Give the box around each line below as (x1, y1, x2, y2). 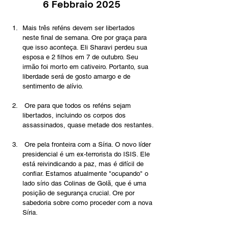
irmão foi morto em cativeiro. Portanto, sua (22, 63, 150, 71)
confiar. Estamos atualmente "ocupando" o (22, 170, 150, 178)
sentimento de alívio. (22, 82, 83, 90)
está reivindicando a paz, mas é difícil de (22, 160, 146, 168)
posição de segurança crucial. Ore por (22, 189, 136, 197)
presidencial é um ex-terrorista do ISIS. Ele (22, 150, 152, 158)
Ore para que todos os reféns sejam (22, 102, 133, 110)
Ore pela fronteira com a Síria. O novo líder (22, 141, 153, 149)
